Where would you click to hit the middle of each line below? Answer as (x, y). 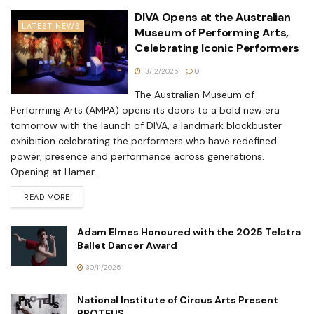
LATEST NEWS (51, 26)
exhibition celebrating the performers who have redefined (144, 141)
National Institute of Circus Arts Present (178, 300)
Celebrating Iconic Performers (217, 48)
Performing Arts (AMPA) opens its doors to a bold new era (145, 110)
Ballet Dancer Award (127, 246)
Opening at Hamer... (55, 172)
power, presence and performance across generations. (137, 157)
